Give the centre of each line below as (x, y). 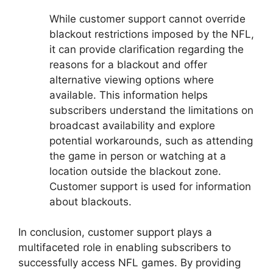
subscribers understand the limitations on (151, 110)
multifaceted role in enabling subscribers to (125, 248)
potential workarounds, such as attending (151, 140)
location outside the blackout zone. (135, 171)
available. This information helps (129, 95)
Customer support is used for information (150, 186)
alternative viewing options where (132, 80)
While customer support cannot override (147, 19)
